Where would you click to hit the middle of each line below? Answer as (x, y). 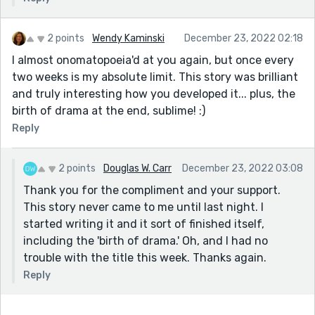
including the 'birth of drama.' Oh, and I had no (146, 240)
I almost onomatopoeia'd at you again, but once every (153, 60)
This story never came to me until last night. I (143, 207)
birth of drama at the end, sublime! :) (109, 110)
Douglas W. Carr (137, 168)
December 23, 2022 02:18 (244, 38)
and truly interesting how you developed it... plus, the (154, 94)
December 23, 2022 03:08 (243, 168)
